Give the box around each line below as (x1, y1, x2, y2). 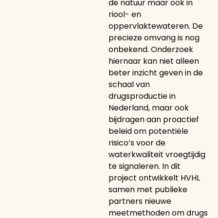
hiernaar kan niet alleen (108, 55, 199, 67)
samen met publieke (108, 184, 187, 195)
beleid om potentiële (108, 126, 188, 137)
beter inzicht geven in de (108, 67, 203, 78)
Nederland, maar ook (108, 102, 189, 113)
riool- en (108, 9, 141, 20)
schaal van (108, 79, 150, 90)
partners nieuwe (108, 196, 171, 207)
